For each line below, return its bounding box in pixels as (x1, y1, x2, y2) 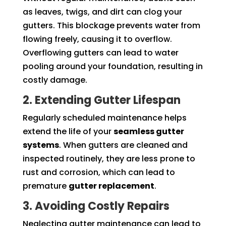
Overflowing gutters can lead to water (22, 46, 179, 59)
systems (22, 139, 59, 151)
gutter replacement (68, 180, 154, 192)
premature (22, 180, 69, 192)
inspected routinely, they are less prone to (22, 152, 195, 164)
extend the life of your (22, 125, 114, 137)
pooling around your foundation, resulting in (22, 60, 203, 72)
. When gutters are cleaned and (59, 139, 188, 151)
